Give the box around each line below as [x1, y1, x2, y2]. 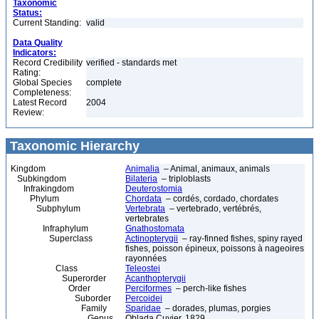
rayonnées [125, 253, 167, 263]
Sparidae [125, 303, 161, 313]
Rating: [13, 68, 41, 78]
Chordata [125, 194, 162, 204]
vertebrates [125, 214, 169, 224]
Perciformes [125, 283, 172, 293]
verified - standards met [86, 58, 177, 68]
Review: [13, 108, 44, 117]
